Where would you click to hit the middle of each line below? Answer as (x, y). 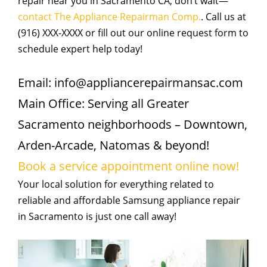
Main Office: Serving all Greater (103, 103)
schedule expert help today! (80, 49)
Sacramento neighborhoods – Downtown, (133, 124)
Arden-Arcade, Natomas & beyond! (114, 145)
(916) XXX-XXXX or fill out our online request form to (133, 33)
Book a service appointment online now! (128, 166)
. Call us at (223, 17)
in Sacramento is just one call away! (97, 216)
